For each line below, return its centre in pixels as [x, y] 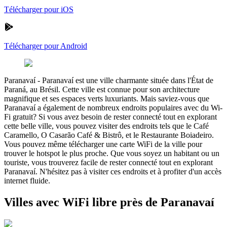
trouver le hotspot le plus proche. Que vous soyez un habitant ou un [112, 153]
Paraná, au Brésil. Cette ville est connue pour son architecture [102, 89]
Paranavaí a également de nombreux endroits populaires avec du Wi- [113, 107]
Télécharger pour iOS [39, 9]
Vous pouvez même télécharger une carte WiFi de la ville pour [103, 144]
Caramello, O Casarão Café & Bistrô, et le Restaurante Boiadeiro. [109, 135]
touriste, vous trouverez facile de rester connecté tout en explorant [108, 162]
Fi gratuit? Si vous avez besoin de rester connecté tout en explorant [110, 117]
